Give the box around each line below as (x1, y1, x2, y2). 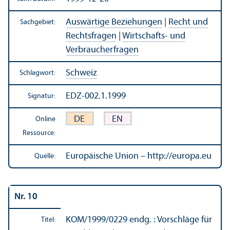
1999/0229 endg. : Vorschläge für (87, 215, 212, 225)
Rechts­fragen (66, 31, 117, 41)
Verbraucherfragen (66, 45, 139, 55)
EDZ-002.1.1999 (66, 91, 126, 101)
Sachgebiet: (20, 18, 55, 26)
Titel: (41, 216, 55, 224)
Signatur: (28, 92, 55, 100)
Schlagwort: (20, 69, 55, 77)
